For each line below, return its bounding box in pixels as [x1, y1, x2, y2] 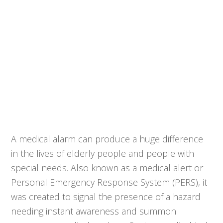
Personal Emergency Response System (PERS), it [11, 176, 208, 188]
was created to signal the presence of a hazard [11, 190, 201, 203]
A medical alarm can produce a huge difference [11, 132, 204, 145]
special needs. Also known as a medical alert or [11, 161, 204, 174]
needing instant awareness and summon [11, 205, 177, 217]
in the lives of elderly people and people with [11, 147, 195, 159]
